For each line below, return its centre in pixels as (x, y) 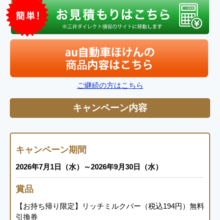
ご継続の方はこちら (110, 85)
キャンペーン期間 (51, 150)
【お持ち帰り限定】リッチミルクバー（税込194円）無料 (110, 206)
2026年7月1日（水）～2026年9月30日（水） (89, 166)
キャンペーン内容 (110, 108)
